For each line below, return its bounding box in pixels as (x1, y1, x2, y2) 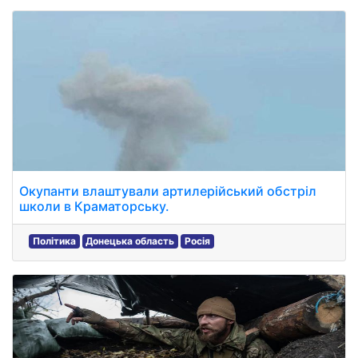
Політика (32, 235, 76, 247)
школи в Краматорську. (19, 198, 169, 214)
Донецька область (86, 235, 175, 247)
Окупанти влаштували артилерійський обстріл (19, 183, 316, 199)
